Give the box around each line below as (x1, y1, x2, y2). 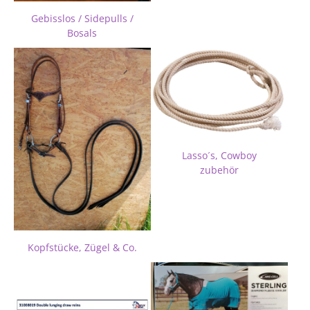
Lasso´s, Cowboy (181, 149, 257, 163)
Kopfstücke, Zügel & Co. (27, 241, 137, 254)
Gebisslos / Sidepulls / (30, 12, 134, 26)
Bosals (67, 27, 98, 40)
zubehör (199, 164, 239, 177)
